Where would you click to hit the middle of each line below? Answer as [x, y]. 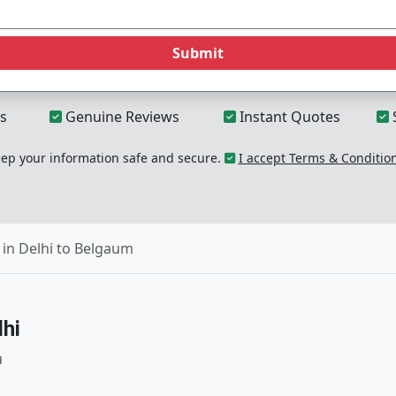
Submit [198, 53]
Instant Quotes [288, 117]
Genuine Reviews [120, 117]
